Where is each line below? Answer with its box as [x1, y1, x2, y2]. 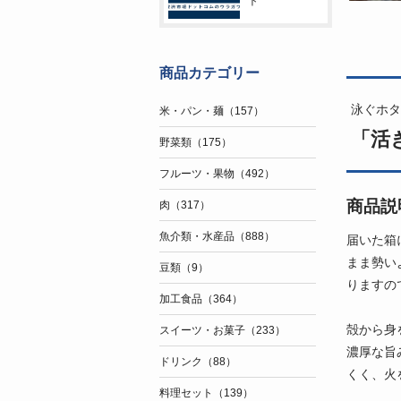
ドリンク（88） [158, 355, 236, 368]
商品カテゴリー [158, 65, 260, 81]
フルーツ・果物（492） [158, 167, 275, 180]
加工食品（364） [158, 293, 243, 305]
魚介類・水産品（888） [158, 230, 275, 243]
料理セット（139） [158, 387, 253, 399]
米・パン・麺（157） [158, 105, 264, 117]
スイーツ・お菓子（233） [158, 324, 286, 337]
